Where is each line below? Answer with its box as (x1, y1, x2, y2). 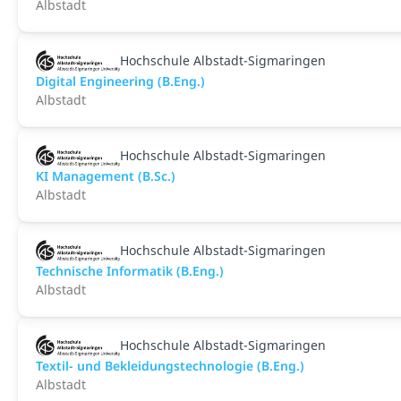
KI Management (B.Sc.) (36, 167, 175, 184)
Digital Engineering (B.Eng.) (36, 73, 205, 90)
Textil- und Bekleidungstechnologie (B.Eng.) (36, 357, 304, 374)
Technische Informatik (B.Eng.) (36, 262, 224, 279)
